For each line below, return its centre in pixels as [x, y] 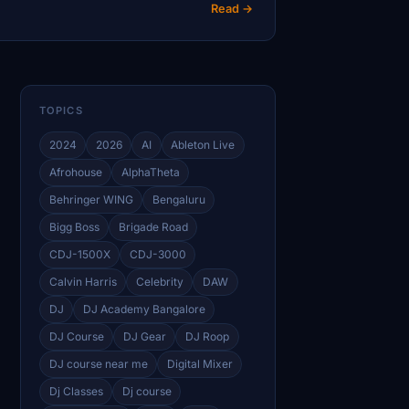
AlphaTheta [150, 172]
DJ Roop [207, 336]
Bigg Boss [74, 226]
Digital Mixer [199, 363]
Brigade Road [153, 226]
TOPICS [61, 110]
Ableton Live [203, 144]
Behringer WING [91, 199]
